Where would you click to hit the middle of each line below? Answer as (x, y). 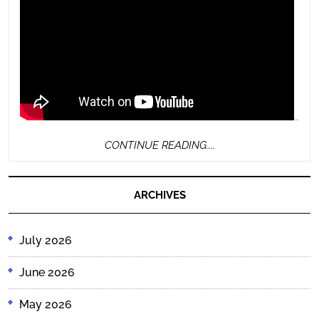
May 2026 (46, 304)
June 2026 (47, 272)
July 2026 (46, 240)
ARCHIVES (159, 195)
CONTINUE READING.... (159, 145)
